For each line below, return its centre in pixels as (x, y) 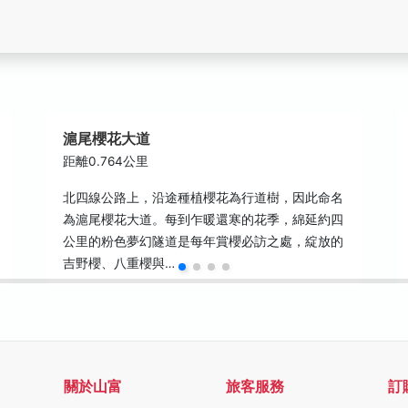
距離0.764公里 (106, 161)
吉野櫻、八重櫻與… (119, 263)
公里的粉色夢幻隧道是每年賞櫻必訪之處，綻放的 (204, 241)
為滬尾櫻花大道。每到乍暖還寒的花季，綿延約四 (204, 219)
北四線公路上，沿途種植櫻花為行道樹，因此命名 (204, 198)
